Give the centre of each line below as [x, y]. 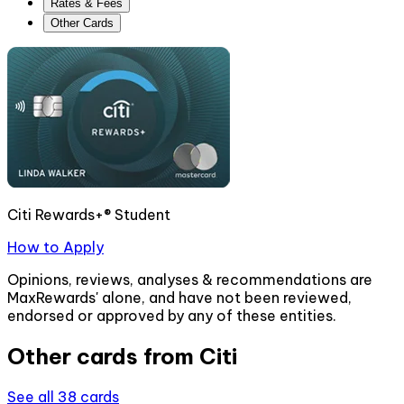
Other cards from [103, 356]
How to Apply [55, 248]
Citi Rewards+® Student [89, 215]
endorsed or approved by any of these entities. [172, 316]
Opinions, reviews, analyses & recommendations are [190, 280]
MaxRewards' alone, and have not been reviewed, [179, 298]
